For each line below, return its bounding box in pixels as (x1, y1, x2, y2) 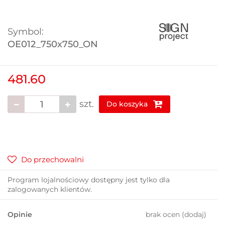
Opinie (8, 210, 32, 219)
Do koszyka (106, 99, 150, 109)
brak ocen (146, 210, 182, 219)
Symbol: (8, 26, 44, 38)
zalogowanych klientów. (8, 185, 92, 194)
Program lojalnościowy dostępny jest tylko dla (8, 175, 170, 185)
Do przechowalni (21, 155, 84, 165)
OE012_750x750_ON (8, 39, 98, 50)
